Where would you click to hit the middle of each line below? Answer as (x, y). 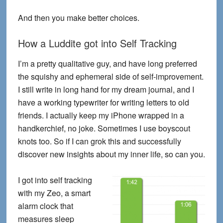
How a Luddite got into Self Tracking (97, 43)
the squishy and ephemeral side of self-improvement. (111, 77)
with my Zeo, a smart (54, 193)
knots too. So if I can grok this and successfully (99, 141)
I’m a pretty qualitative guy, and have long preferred (107, 64)
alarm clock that (45, 206)
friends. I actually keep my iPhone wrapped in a (101, 115)
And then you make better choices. (78, 18)
